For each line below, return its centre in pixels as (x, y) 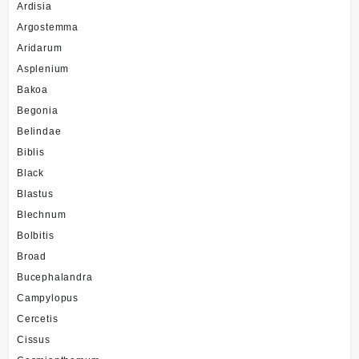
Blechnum (42, 214)
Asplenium (43, 69)
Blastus (35, 194)
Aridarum (40, 48)
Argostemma (48, 27)
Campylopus (48, 298)
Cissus (34, 339)
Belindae (39, 131)
